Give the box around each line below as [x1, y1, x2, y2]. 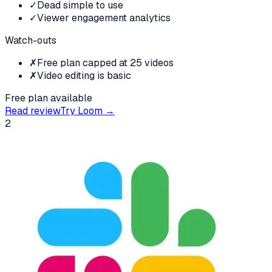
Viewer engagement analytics [37, 11, 171, 24]
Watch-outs [5, 33, 56, 47]
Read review [5, 104, 60, 117]
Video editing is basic [37, 69, 131, 82]
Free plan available [5, 91, 92, 104]
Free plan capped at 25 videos [37, 56, 174, 69]
